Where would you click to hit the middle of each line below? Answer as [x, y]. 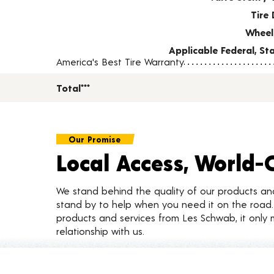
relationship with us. [100, 231]
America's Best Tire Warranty [120, 61]
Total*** [73, 88]
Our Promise [94, 139]
